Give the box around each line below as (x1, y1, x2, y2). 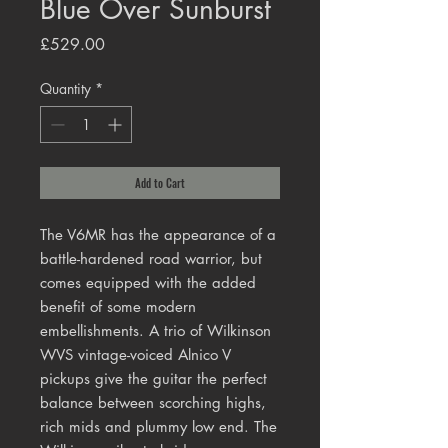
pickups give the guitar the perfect (40, 369, 267, 389)
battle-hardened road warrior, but (40, 249, 262, 269)
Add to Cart (135, 175, 185, 192)
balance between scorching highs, (40, 393, 266, 413)
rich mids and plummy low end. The (40, 417, 277, 437)
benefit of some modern (40, 297, 196, 317)
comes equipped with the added (40, 273, 256, 293)
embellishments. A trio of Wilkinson (40, 321, 271, 341)
